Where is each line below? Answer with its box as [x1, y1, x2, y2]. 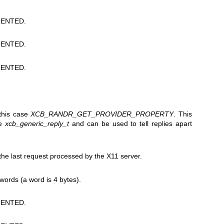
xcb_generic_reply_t [5, 119, 69, 128]
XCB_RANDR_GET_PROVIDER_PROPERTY [30, 110, 174, 118]
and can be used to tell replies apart [69, 119, 192, 128]
